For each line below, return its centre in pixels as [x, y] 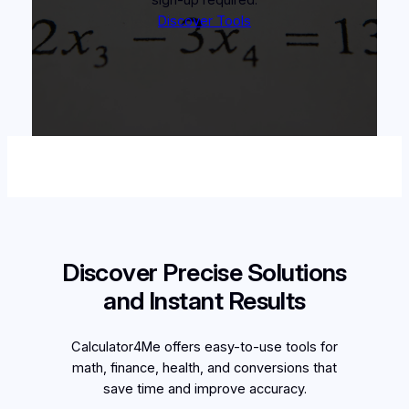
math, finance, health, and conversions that [204, 368]
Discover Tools [204, 21]
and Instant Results [204, 301]
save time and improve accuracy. [204, 389]
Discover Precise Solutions [204, 273]
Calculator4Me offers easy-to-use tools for [204, 347]
